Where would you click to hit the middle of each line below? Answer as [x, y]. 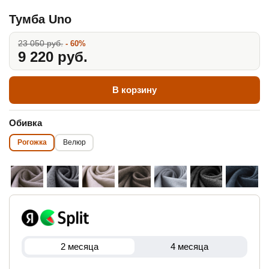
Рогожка [32, 143]
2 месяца [80, 247]
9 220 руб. [53, 56]
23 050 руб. [41, 43]
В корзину [134, 89]
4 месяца [189, 247]
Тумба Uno [40, 19]
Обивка [26, 122]
